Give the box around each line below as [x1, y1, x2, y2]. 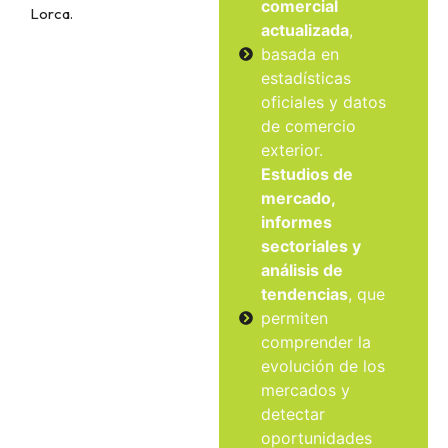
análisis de [261, 259, 344, 280]
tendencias [261, 283, 349, 304]
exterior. [261, 139, 324, 160]
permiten [261, 307, 329, 328]
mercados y [261, 379, 351, 400]
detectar [261, 403, 326, 424]
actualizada [261, 19, 350, 40]
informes [261, 211, 333, 232]
